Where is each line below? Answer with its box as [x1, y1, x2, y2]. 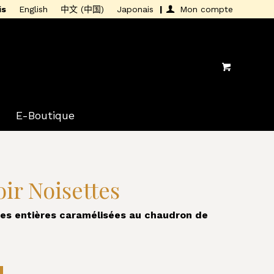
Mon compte [180, 4, 233, 14]
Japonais [117, 4, 154, 14]
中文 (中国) [61, 4, 104, 14]
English [19, 4, 48, 14]
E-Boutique [15, 109, 75, 122]
